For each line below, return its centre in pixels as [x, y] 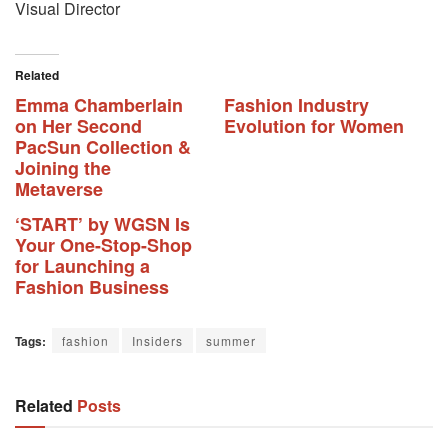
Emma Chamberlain [99, 105]
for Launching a [82, 266]
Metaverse [59, 189]
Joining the [63, 168]
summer [231, 341]
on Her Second [78, 126]
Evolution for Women [314, 126]
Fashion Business [92, 287]
